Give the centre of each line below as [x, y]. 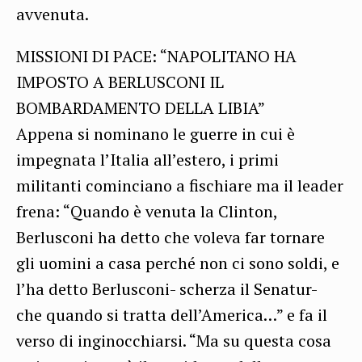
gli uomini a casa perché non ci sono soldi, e [178, 263]
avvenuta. [53, 14]
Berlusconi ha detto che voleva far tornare [170, 237]
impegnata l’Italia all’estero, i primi [147, 159]
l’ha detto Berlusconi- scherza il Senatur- [166, 288]
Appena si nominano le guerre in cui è [156, 133]
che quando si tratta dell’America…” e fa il [172, 314]
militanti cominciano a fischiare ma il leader [180, 185]
